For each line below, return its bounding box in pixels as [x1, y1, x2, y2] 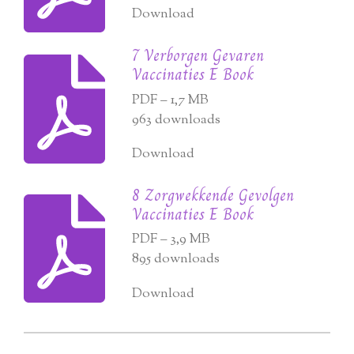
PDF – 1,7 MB [132, 90, 209, 110]
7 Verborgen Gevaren [132, 43, 265, 69]
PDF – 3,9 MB [132, 230, 211, 250]
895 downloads [132, 250, 220, 269]
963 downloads [132, 110, 221, 130]
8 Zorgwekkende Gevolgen [132, 182, 295, 208]
